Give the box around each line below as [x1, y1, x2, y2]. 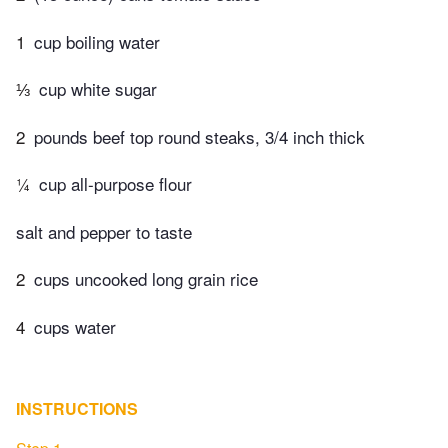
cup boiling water [34, 28, 160, 54]
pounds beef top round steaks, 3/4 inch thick [34, 123, 365, 149]
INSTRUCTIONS [16, 396, 138, 420]
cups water [34, 313, 116, 339]
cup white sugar [39, 76, 157, 102]
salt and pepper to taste [16, 218, 192, 244]
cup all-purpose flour [39, 171, 192, 197]
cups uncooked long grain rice [34, 266, 258, 292]
